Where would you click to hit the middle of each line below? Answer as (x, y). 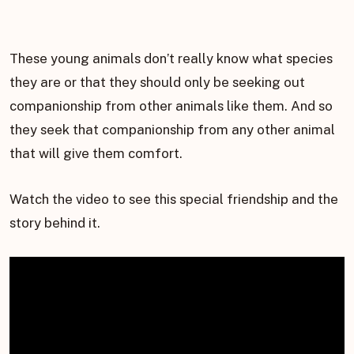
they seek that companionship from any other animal (172, 130)
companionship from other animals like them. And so (171, 106)
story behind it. (55, 223)
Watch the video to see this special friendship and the (174, 200)
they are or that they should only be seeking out (157, 83)
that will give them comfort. (96, 154)
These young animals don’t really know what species (171, 59)
